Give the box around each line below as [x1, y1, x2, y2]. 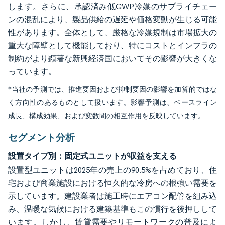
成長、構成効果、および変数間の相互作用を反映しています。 [8, 111, 205, 120]
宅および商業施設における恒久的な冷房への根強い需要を [8, 178, 217, 188]
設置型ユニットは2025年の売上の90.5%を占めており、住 [8, 165, 217, 175]
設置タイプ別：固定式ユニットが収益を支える [8, 151, 177, 161]
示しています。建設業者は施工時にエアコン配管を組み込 [8, 191, 217, 201]
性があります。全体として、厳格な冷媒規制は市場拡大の [8, 28, 217, 37]
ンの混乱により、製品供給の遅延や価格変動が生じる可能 [8, 15, 217, 24]
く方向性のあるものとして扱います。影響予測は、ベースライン [8, 98, 217, 107]
